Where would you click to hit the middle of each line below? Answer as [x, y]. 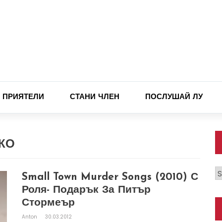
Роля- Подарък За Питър [86, 190]
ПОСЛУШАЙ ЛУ [174, 97]
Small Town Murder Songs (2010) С [110, 177]
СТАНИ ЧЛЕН [95, 97]
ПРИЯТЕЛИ [23, 97]
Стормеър [48, 203]
